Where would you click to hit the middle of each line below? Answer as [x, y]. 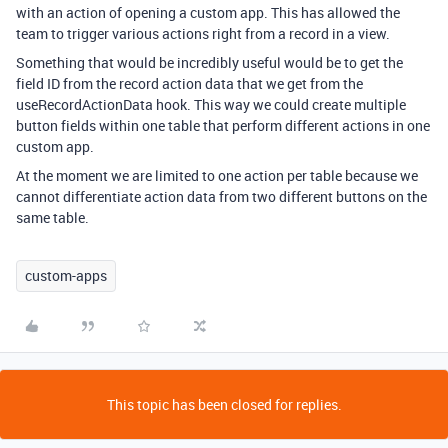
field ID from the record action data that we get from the [189, 83]
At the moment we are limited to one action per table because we [217, 175]
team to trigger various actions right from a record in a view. [203, 33]
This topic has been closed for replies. [224, 404]
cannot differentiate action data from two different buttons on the [221, 196]
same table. [52, 217]
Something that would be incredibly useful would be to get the [209, 62]
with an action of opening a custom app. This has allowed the [208, 12]
